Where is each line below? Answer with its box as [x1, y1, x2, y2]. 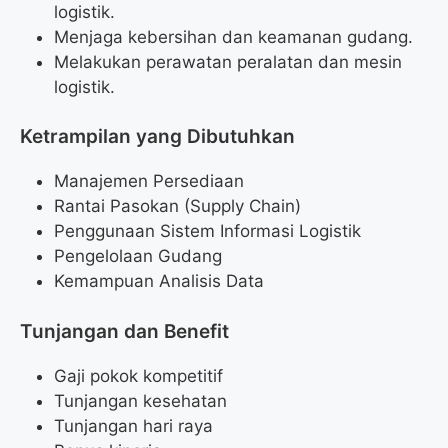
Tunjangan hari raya [54, 415, 213, 436]
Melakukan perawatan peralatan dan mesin [54, 51, 402, 72]
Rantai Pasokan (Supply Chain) [54, 196, 301, 217]
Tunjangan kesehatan [54, 390, 227, 411]
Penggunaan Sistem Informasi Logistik [54, 221, 361, 242]
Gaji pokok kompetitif [54, 365, 223, 386]
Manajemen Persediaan [54, 171, 244, 192]
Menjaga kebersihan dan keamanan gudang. [54, 26, 413, 47]
